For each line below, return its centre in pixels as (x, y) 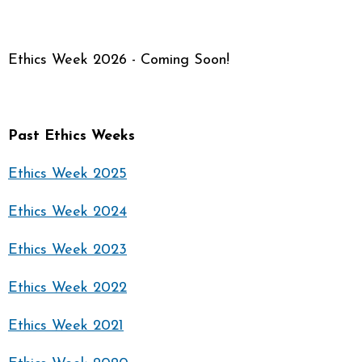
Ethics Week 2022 (67, 288)
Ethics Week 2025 (67, 174)
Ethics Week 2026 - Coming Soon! (119, 60)
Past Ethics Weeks (72, 136)
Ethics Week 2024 (67, 212)
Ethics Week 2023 (67, 250)
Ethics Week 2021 (66, 326)
